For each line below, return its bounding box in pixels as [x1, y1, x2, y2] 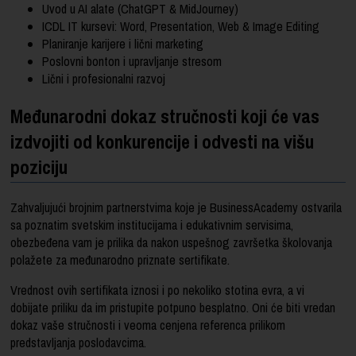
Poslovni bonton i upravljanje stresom [42, 52, 222, 71]
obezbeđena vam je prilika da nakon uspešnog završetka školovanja [10, 234, 333, 252]
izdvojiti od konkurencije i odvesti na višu [10, 129, 315, 155]
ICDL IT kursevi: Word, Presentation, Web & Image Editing [42, 17, 320, 36]
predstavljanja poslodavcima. [10, 334, 147, 352]
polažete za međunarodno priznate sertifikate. [10, 251, 230, 269]
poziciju [10, 154, 68, 180]
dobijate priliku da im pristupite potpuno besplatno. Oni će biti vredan [10, 299, 336, 317]
